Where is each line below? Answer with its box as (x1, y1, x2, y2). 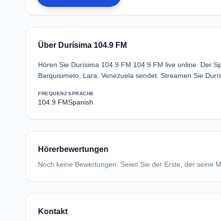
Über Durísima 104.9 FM (38, 41, 127, 49)
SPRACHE (68, 91, 94, 96)
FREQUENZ (38, 91, 67, 96)
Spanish (68, 98, 93, 106)
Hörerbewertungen (38, 145, 109, 153)
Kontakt (38, 207, 68, 216)
